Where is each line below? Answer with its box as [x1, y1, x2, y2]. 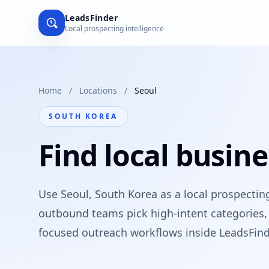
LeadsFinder [65, 12, 118, 23]
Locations [79, 85, 117, 96]
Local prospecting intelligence [65, 23, 164, 34]
